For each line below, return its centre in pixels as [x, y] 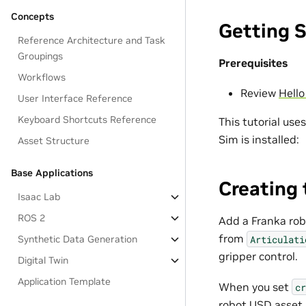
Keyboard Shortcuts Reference [87, 120]
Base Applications [52, 173]
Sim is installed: [259, 140]
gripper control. [258, 256]
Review [260, 93]
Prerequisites [253, 62]
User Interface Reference [75, 98]
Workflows [42, 77]
